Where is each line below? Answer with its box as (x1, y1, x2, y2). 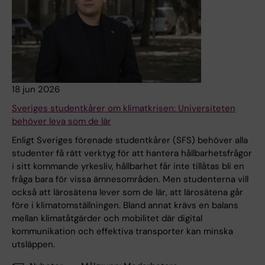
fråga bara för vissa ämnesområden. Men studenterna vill (12, 173, 248, 186)
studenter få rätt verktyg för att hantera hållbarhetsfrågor (12, 147, 252, 160)
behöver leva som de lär (12, 115, 111, 128)
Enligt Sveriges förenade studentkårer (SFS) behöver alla (12, 134, 248, 147)
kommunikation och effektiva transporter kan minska (12, 225, 233, 238)
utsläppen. (12, 238, 55, 251)
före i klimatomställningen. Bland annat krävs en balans (12, 199, 238, 212)
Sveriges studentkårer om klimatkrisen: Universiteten (12, 102, 235, 115)
